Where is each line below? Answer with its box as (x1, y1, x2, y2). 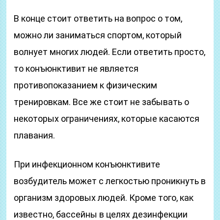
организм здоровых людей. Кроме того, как (14, 192, 194, 203)
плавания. (14, 130, 55, 140)
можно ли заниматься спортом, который (14, 30, 182, 40)
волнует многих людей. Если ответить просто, (14, 47, 206, 57)
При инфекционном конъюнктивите (14, 159, 161, 169)
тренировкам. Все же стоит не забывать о (14, 97, 190, 107)
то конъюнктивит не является (14, 63, 139, 74)
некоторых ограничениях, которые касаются (14, 113, 200, 124)
